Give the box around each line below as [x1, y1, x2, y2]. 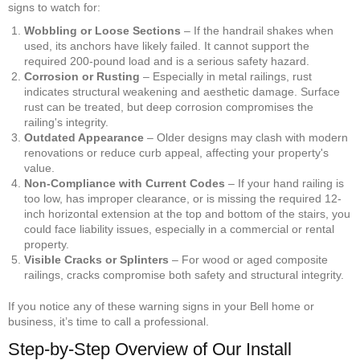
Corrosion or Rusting [24, 69, 140, 83]
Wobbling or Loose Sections [24, 23, 181, 37]
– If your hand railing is [225, 176, 344, 190]
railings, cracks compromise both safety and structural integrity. [24, 268, 344, 281]
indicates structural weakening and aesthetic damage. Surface [24, 84, 340, 98]
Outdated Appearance [24, 130, 144, 144]
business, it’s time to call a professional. [8, 314, 209, 328]
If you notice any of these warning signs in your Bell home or [8, 299, 314, 313]
